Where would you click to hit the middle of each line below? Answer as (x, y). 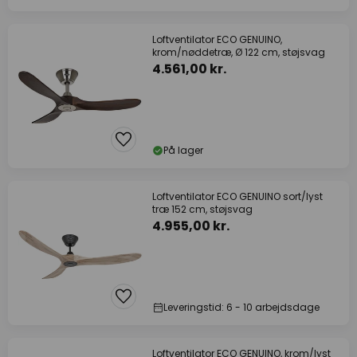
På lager (183, 150)
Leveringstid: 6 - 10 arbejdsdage (241, 307)
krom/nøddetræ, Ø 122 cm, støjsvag (239, 52)
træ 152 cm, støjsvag (202, 209)
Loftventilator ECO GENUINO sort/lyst (237, 196)
